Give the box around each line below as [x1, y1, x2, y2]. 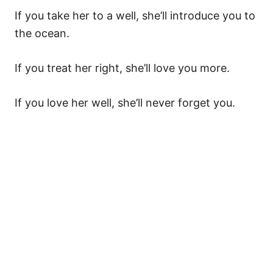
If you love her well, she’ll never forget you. [15, 96, 235, 109]
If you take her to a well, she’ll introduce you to [15, 9, 255, 22]
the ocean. [15, 27, 69, 40]
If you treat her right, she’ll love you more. [15, 62, 230, 74]
